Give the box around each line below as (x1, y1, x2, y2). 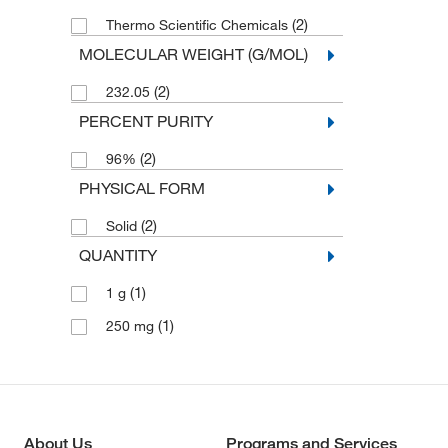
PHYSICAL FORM (78, 178, 205, 198)
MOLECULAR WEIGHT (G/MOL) (78, 44, 308, 64)
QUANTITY (78, 245, 157, 265)
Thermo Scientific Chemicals (105, 16, 292, 34)
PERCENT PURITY (78, 111, 213, 131)
